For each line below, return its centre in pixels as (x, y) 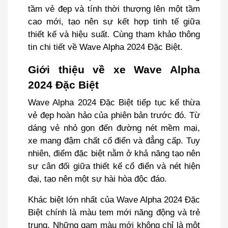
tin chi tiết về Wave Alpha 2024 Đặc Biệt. (107, 47)
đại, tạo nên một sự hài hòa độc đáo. (97, 179)
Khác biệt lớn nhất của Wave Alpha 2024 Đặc (114, 199)
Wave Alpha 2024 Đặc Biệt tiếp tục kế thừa (114, 102)
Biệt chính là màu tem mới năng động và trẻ (114, 212)
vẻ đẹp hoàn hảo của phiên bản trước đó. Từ (114, 115)
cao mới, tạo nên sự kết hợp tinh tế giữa (114, 21)
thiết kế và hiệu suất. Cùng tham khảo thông (114, 34)
